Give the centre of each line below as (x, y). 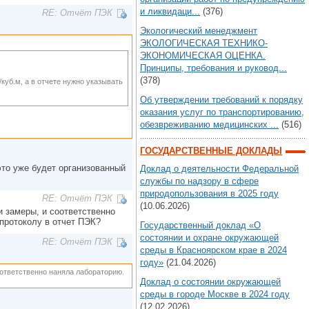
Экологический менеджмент (199, 31)
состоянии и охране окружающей (209, 238)
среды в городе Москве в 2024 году (215, 294)
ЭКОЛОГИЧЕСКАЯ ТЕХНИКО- (204, 43)
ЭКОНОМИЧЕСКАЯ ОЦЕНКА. (203, 56)
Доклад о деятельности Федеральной (219, 169)
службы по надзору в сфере (199, 181)
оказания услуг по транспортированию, (222, 112)
